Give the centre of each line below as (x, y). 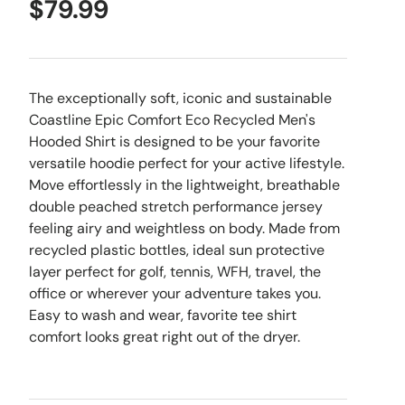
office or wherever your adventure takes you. (175, 293)
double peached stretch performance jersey (176, 207)
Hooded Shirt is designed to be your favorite (174, 141)
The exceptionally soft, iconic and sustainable (180, 98)
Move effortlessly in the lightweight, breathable (184, 185)
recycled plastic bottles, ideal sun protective (177, 250)
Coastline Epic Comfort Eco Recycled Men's (172, 120)
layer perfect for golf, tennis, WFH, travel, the (175, 272)
